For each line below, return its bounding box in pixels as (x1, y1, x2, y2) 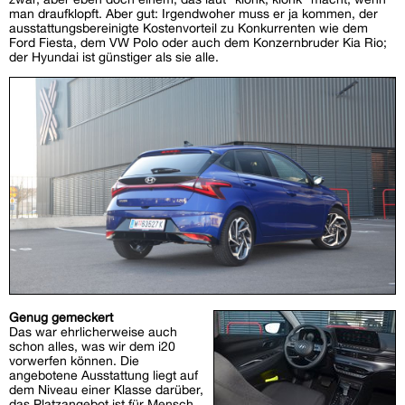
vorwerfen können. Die (9, 353, 139, 369)
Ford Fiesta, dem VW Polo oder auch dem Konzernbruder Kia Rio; (9, 34, 387, 50)
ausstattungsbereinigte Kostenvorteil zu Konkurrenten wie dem (9, 20, 368, 35)
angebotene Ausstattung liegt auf (9, 368, 198, 383)
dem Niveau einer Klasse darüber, (9, 382, 203, 398)
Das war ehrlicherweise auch (9, 325, 177, 340)
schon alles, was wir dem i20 (9, 339, 175, 354)
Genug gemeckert (9, 310, 113, 325)
